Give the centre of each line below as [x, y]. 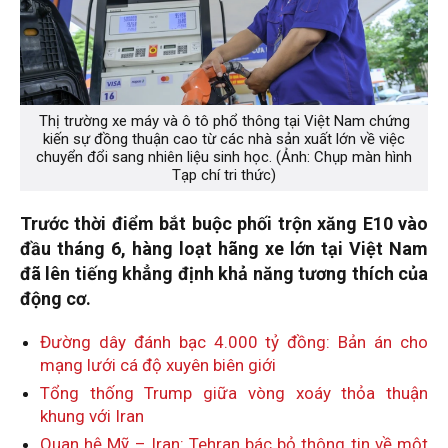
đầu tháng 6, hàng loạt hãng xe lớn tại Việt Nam [224, 249]
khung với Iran [92, 416]
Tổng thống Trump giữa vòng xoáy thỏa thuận [234, 393]
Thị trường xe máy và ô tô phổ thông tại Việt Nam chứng [224, 121]
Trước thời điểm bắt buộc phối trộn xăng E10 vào [224, 224]
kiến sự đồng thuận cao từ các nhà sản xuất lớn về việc [224, 139]
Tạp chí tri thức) [224, 175]
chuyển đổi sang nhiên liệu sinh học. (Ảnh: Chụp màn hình [224, 157]
